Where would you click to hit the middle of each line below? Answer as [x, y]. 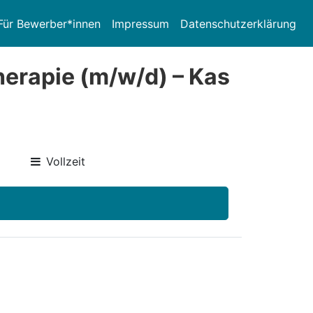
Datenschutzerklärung [238, 23]
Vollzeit [66, 161]
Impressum [140, 23]
